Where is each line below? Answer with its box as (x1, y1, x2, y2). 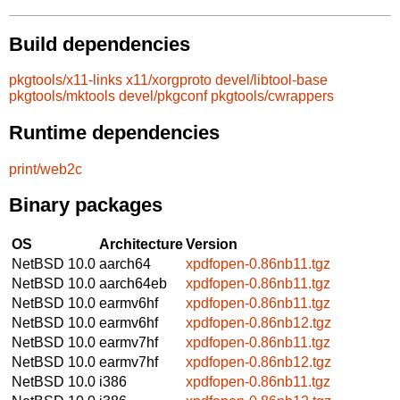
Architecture (99, 236, 183, 252)
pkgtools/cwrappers (211, 88, 334, 104)
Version (186, 236, 237, 252)
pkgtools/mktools (9, 88, 115, 104)
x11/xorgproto (126, 72, 212, 88)
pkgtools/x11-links (9, 72, 122, 88)
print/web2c (9, 161, 82, 177)
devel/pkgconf (119, 88, 207, 104)
